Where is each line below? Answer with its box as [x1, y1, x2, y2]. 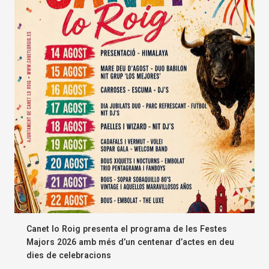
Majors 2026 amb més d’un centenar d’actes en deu [26, 237, 234, 247]
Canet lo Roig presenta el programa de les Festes [26, 223, 227, 234]
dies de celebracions [26, 250, 111, 260]
